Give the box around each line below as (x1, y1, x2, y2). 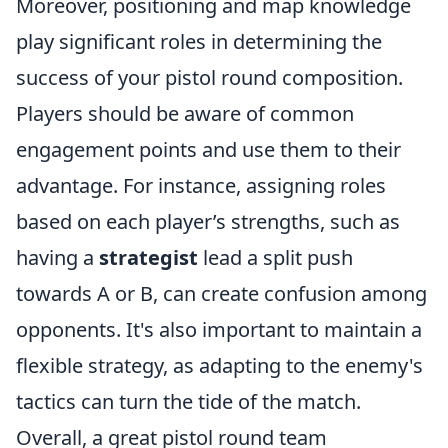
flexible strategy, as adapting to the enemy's (16, 352, 423, 379)
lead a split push (198, 244, 353, 271)
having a (16, 244, 99, 271)
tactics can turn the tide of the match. (16, 388, 361, 415)
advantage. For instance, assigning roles (16, 172, 386, 199)
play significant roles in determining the (16, 28, 382, 55)
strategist (99, 244, 198, 271)
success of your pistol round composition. (16, 64, 403, 91)
